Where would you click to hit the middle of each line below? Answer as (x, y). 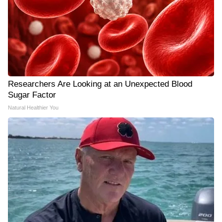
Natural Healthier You (33, 107)
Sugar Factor (32, 95)
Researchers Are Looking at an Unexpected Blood (100, 84)
